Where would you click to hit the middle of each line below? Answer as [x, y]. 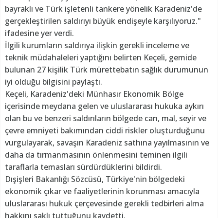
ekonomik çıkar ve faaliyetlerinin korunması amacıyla [102, 191]
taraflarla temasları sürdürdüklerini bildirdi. [83, 167]
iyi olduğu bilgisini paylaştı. [54, 82]
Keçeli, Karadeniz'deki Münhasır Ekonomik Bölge [94, 94]
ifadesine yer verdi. [39, 33]
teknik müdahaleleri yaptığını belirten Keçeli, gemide [101, 58]
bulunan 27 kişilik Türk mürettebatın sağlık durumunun [107, 70]
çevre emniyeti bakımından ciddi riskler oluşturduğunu [105, 131]
